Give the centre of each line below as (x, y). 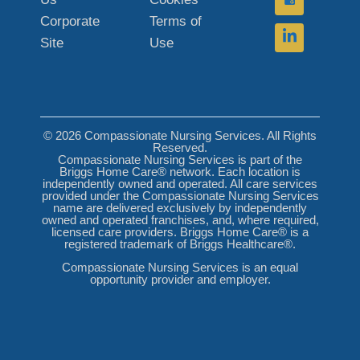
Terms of (176, 21)
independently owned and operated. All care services (180, 183)
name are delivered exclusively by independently (180, 207)
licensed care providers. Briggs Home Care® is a (180, 231)
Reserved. (180, 147)
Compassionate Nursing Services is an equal (180, 268)
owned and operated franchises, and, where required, (180, 219)
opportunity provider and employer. (180, 280)
